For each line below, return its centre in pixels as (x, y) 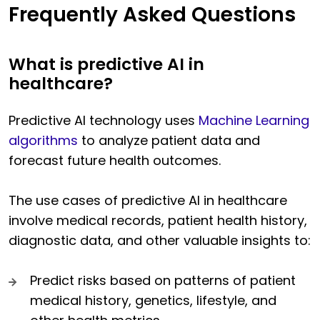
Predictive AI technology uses (104, 121)
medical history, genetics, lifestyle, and (153, 301)
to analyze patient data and (169, 141)
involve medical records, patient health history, (158, 221)
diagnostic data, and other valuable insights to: (160, 241)
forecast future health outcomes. (115, 161)
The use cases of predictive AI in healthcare (148, 201)
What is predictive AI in (106, 65)
